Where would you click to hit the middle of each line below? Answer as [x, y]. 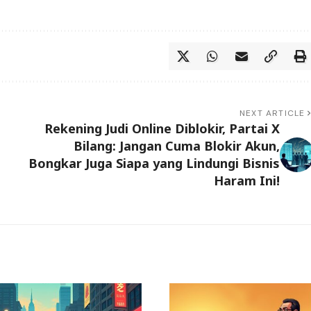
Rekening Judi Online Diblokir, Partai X [162, 129]
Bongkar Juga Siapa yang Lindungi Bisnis [154, 163]
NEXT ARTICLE [272, 114]
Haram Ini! [246, 181]
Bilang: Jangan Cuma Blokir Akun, [176, 146]
